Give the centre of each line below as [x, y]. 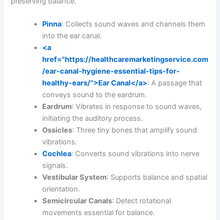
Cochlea [57, 154]
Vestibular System [75, 177]
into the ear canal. [72, 36]
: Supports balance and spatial [157, 177]
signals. [55, 165]
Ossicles [57, 130]
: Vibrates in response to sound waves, [137, 107]
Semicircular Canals [77, 201]
